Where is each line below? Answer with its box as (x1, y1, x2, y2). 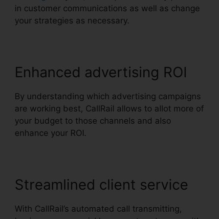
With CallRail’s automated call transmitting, (15, 204, 182, 214)
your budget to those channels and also (15, 116, 171, 126)
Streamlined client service (15, 176, 188, 194)
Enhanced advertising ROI (15, 64, 187, 81)
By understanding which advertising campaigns (15, 91, 201, 102)
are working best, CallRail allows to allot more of (15, 104, 204, 114)
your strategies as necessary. (15, 16, 130, 26)
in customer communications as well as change (15, 3, 200, 14)
